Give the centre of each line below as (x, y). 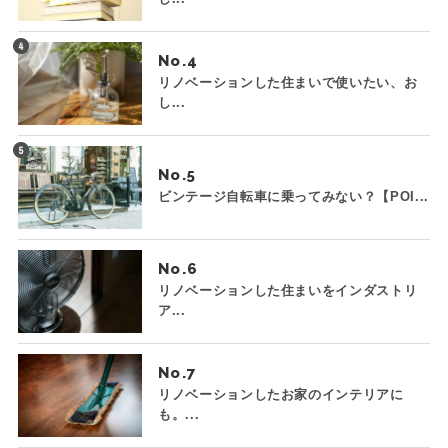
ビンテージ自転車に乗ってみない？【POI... (293, 196)
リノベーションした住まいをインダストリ (287, 290)
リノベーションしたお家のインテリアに (280, 394)
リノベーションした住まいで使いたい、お (287, 82)
